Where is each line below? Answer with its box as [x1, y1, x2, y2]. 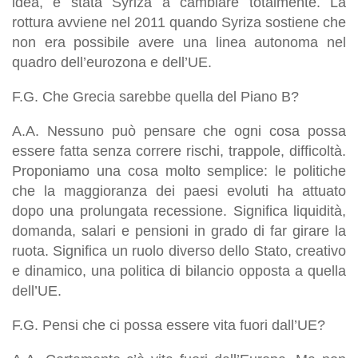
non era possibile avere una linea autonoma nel [12, 34, 346, 50]
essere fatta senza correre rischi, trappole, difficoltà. [12, 142, 346, 159]
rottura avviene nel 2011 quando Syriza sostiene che [12, 14, 346, 30]
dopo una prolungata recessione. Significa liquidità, [12, 202, 346, 219]
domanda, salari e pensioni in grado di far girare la [12, 222, 346, 239]
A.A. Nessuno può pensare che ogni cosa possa [12, 122, 346, 139]
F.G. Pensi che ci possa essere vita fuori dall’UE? [12, 316, 325, 333]
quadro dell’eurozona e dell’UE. [12, 54, 212, 70]
